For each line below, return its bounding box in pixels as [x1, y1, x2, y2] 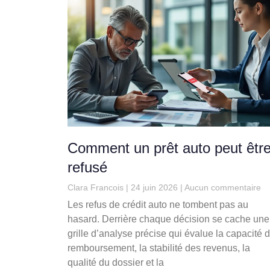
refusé [67, 159, 107, 176]
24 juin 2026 [128, 183, 180, 193]
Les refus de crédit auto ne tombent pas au [67, 199, 248, 210]
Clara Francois [67, 183, 126, 193]
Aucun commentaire [183, 183, 261, 193]
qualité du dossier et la [67, 257, 164, 268]
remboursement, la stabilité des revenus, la [67, 243, 250, 254]
